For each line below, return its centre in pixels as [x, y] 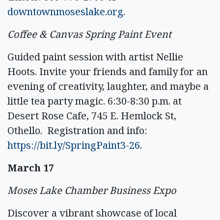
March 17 [31, 167]
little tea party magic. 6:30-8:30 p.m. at [95, 101]
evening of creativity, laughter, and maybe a [108, 86]
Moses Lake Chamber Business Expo [92, 190]
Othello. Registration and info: [77, 130]
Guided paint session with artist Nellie [95, 56]
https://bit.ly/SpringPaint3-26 [74, 145]
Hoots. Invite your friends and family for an [108, 71]
